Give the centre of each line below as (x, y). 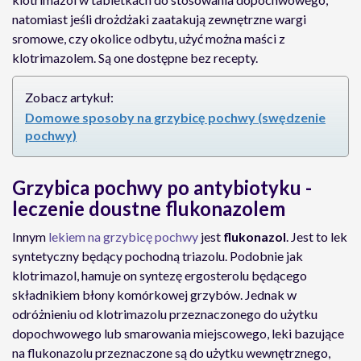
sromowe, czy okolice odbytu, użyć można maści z (149, 38)
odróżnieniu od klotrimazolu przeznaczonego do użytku (165, 314)
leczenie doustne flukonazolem (149, 208)
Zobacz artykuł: (69, 97)
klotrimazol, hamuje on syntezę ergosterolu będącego (160, 275)
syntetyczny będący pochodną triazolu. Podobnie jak (158, 256)
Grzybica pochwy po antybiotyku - (162, 187)
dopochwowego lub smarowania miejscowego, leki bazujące (178, 333)
